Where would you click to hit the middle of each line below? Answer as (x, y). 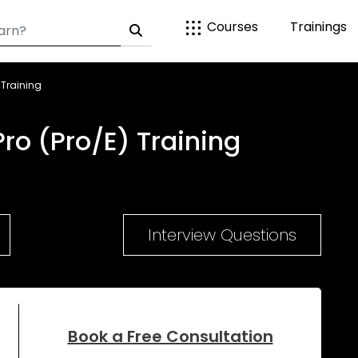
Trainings (318, 27)
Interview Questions (222, 235)
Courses (232, 27)
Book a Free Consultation (170, 336)
